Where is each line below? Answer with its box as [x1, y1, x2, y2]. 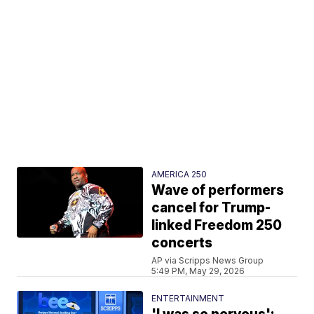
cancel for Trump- [151, 199, 271, 216]
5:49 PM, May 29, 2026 [151, 265, 245, 276]
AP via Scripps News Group [151, 254, 264, 266]
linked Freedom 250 [151, 217, 282, 233]
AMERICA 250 [151, 168, 207, 179]
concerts [151, 234, 213, 251]
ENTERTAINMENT [151, 292, 225, 303]
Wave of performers [151, 182, 285, 198]
